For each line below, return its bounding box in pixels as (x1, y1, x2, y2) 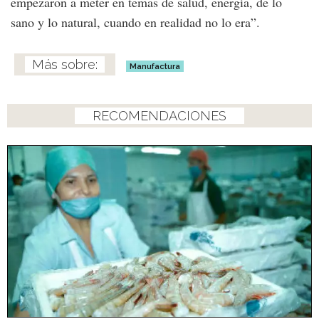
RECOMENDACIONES (93, 108, 226, 124)
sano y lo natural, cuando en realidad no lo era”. (11, 14, 260, 31)
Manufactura (130, 61, 180, 72)
